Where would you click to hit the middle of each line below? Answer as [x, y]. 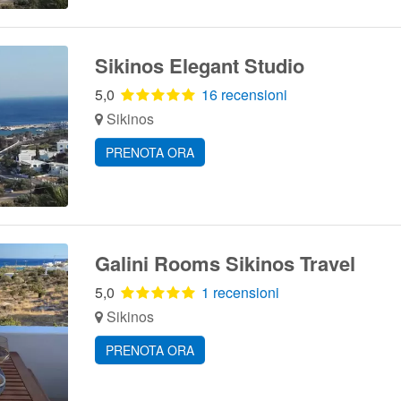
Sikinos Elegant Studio [199, 65]
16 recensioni [244, 94]
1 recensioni [240, 292]
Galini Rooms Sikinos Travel [225, 263]
